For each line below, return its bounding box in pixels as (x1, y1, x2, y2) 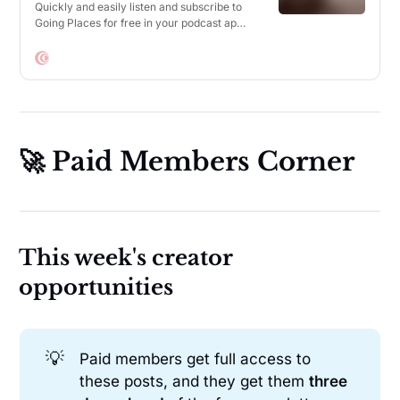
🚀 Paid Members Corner (19, 145, 355, 178)
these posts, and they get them (79, 371, 309, 391)
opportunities (19, 273, 174, 300)
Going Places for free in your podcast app (35, 15, 244, 29)
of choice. (35, 31, 85, 46)
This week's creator (19, 244, 234, 271)
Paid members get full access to (79, 349, 311, 369)
